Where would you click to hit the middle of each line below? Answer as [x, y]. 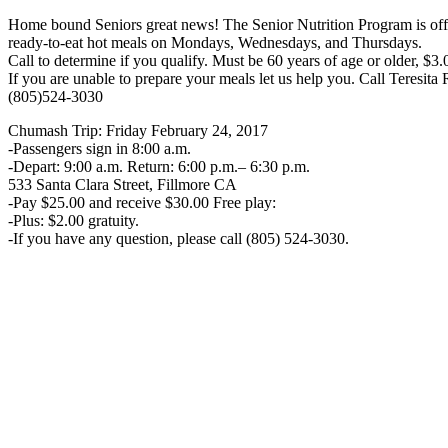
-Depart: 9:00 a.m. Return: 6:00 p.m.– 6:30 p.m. [159, 166]
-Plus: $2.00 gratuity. [73, 220]
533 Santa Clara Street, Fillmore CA [122, 184]
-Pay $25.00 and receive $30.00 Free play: [142, 202]
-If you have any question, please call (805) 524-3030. [178, 238]
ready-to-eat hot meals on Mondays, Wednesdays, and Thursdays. [215, 42]
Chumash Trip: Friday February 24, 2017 [138, 130]
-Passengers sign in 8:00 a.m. [99, 148]
